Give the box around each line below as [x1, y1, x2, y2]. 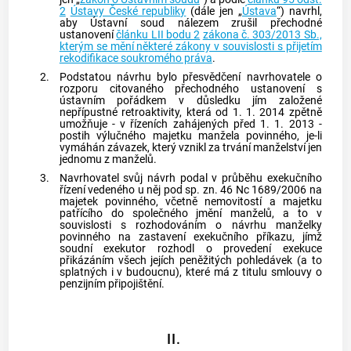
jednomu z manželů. [59, 153, 157, 167]
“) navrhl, [276, 5, 322, 19]
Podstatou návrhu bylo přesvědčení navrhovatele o [59, 71, 322, 85]
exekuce [282, 241, 322, 255]
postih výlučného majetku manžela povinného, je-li [59, 129, 322, 143]
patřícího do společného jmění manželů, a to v [59, 206, 322, 220]
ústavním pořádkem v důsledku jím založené [59, 94, 322, 108]
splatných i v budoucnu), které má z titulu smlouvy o [59, 265, 322, 279]
